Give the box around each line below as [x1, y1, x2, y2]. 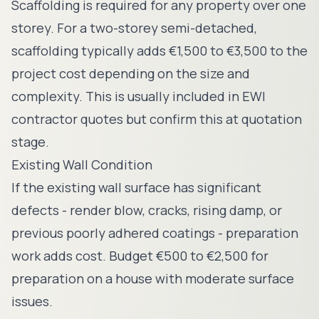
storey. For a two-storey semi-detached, [11, 19, 257, 36]
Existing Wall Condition [11, 156, 152, 173]
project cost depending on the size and [11, 65, 250, 82]
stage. [11, 133, 49, 150]
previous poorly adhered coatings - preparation [11, 224, 298, 241]
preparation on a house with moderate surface [11, 270, 294, 287]
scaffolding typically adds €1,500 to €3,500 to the [11, 42, 308, 59]
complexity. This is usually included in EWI [11, 88, 266, 105]
